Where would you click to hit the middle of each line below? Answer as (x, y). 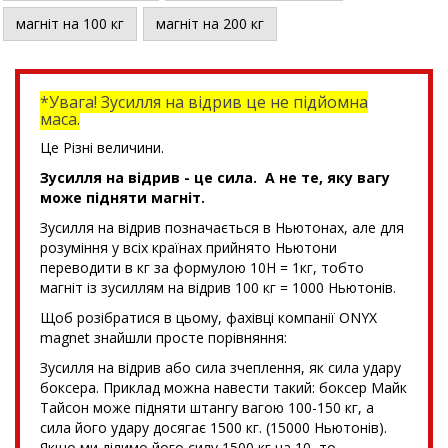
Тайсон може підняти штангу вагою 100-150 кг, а (207, 407)
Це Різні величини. (102, 147)
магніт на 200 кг (210, 23)
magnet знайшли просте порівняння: (163, 337)
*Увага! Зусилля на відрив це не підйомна (204, 101)
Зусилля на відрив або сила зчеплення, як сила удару (220, 367)
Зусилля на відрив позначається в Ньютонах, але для (222, 227)
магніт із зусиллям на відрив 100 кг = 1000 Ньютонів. (218, 287)
